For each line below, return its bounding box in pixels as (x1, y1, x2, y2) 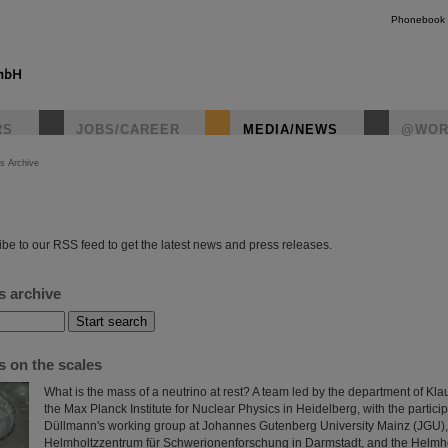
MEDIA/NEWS (243, 122, 338, 137)
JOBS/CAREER (76, 122, 180, 137)
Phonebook (391, 14, 445, 25)
